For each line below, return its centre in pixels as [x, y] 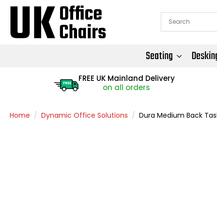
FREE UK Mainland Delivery [126, 78]
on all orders [127, 87]
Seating [159, 56]
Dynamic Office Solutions [85, 115]
